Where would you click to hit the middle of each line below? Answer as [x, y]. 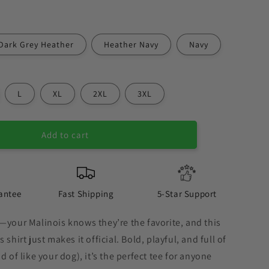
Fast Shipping [86, 194]
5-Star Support [187, 194]
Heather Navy [131, 44]
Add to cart [65, 134]
